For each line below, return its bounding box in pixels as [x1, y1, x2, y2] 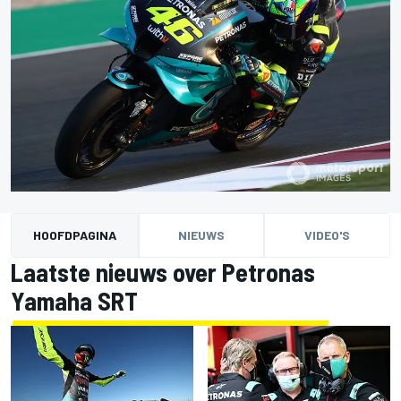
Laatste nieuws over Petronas [11, 257, 315, 288]
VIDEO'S [304, 227, 351, 243]
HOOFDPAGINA [32, 227, 116, 243]
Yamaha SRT [11, 286, 138, 317]
